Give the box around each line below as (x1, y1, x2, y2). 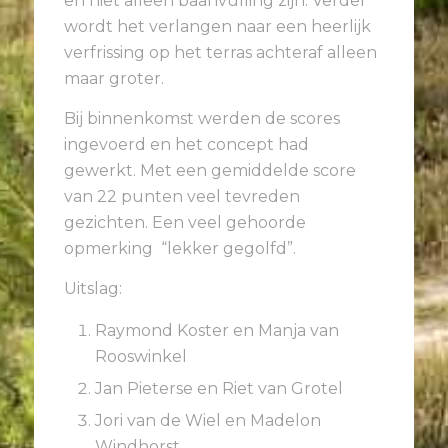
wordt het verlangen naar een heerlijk (64, 17, 371, 37)
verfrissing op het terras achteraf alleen (64, 43, 377, 63)
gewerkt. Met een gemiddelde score (64, 160, 356, 180)
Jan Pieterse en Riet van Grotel (95, 379, 343, 399)
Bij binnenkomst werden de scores (64, 108, 340, 128)
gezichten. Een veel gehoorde (64, 212, 306, 232)
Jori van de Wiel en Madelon (95, 411, 321, 431)
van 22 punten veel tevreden (64, 186, 300, 206)
